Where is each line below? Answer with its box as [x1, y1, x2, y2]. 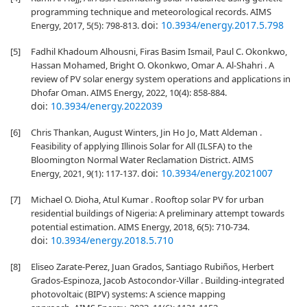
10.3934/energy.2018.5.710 [51, 234, 173, 247]
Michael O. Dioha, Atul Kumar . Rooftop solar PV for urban [31, 193, 264, 206]
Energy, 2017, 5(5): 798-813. [31, 19, 141, 32]
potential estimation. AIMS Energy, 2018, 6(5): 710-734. [31, 221, 249, 233]
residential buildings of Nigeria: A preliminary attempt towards [31, 207, 284, 219]
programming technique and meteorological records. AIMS [31, 5, 271, 18]
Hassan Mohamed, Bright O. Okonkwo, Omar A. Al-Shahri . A [31, 59, 274, 71]
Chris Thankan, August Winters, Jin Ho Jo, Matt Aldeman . [31, 126, 262, 138]
